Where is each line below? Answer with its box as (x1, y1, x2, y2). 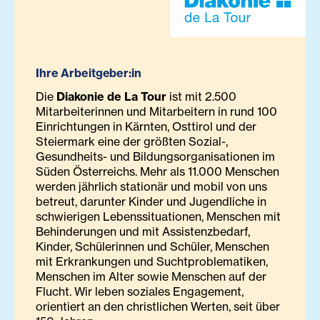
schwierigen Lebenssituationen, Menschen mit (36, 209, 281, 224)
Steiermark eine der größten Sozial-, (36, 134, 228, 149)
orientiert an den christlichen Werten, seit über (36, 299, 280, 314)
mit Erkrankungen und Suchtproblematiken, (36, 254, 268, 269)
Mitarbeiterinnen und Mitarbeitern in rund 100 (36, 104, 277, 119)
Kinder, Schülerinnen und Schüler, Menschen (36, 239, 269, 254)
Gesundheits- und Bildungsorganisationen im (36, 149, 275, 164)
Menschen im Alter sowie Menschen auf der (36, 269, 266, 284)
